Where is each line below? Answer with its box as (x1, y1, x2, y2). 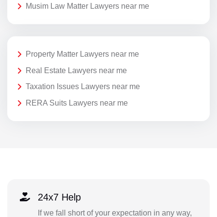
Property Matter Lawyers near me (26, 49, 139, 58)
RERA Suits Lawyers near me (26, 98, 128, 107)
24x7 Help (37, 192, 81, 203)
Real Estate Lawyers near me (26, 66, 127, 75)
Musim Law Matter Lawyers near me (26, 1, 149, 10)
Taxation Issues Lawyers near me (26, 82, 140, 91)
